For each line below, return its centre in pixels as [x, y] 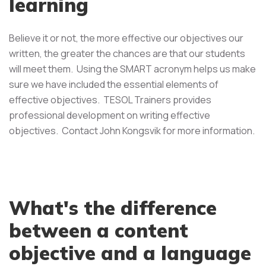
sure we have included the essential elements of [114, 84]
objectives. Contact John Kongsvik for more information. [132, 130]
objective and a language [130, 253]
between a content [99, 230]
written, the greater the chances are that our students [127, 53]
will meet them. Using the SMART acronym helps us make [132, 69]
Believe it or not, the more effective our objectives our [126, 38]
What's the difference [113, 208]
